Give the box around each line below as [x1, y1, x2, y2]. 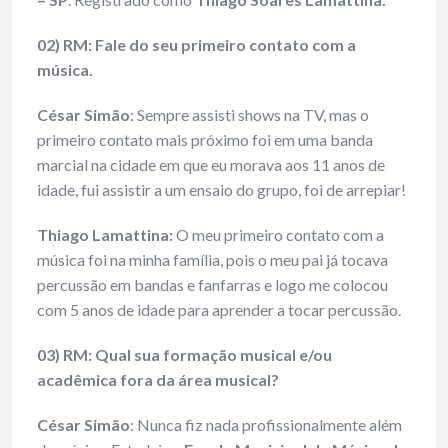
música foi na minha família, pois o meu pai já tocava [37, 250, 388, 270]
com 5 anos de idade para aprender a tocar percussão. [37, 300, 401, 320]
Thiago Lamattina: [37, 225, 176, 245]
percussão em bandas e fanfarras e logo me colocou [37, 275, 388, 295]
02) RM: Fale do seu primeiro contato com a [37, 35, 356, 55]
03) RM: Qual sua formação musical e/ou [37, 345, 332, 365]
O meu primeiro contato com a [176, 225, 384, 245]
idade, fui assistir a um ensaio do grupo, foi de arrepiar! [37, 180, 406, 200]
